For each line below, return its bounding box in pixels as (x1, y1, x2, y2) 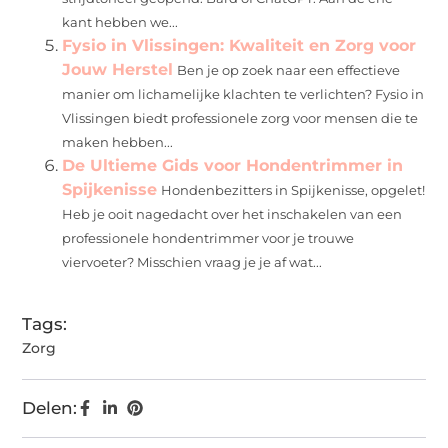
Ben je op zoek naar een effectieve (177, 62, 401, 78)
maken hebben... (62, 134, 174, 150)
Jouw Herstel (62, 59, 174, 79)
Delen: (22, 397, 78, 418)
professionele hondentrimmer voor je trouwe (62, 230, 355, 246)
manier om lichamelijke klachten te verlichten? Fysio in (62, 86, 425, 102)
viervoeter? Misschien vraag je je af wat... (62, 254, 323, 270)
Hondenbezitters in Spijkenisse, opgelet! (161, 182, 426, 198)
